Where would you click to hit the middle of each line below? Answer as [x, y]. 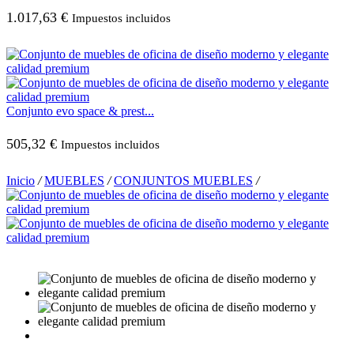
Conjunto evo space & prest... [80, 111]
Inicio [21, 181]
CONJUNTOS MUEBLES [183, 181]
